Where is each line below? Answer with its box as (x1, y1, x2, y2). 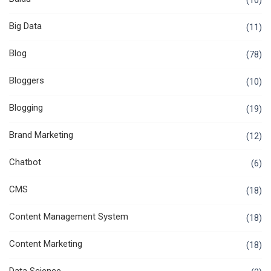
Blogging (9, 102, 43, 114)
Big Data (9, 21, 42, 32)
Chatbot (9, 157, 41, 168)
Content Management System (9, 211, 128, 223)
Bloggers (9, 75, 44, 87)
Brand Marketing (9, 129, 73, 141)
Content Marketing (9, 238, 82, 250)
